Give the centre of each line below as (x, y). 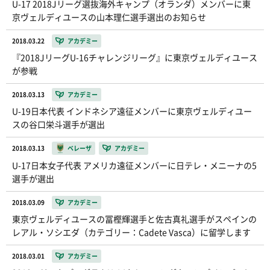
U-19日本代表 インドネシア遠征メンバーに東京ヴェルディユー (132, 111)
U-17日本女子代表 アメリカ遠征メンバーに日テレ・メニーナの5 (134, 165)
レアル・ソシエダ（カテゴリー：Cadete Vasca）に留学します (131, 232)
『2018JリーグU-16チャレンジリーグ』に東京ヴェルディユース (135, 57)
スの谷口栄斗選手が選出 (58, 124)
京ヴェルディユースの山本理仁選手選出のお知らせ (109, 17)
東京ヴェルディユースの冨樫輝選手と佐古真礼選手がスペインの (134, 219)
